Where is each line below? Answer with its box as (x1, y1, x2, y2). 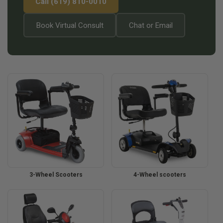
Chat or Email (128, 20, 173, 30)
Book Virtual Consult (36, 20, 104, 30)
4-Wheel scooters (133, 171, 186, 178)
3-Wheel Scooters (29, 171, 83, 178)
